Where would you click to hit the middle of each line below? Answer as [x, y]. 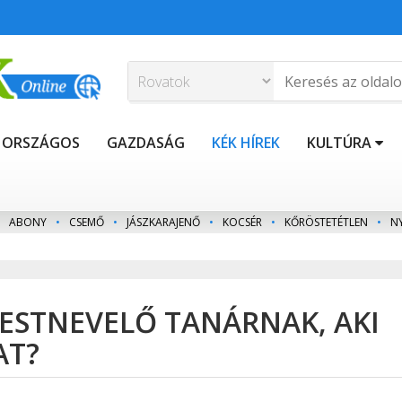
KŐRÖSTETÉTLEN [326, 223]
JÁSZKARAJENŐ [163, 223]
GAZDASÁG [146, 143]
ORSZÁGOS [41, 143]
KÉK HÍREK [246, 143]
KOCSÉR [242, 223]
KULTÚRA [339, 143]
